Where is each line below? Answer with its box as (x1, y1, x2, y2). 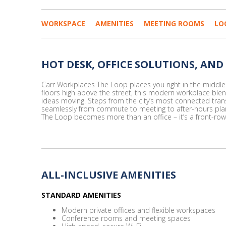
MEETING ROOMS (144, 19, 204, 28)
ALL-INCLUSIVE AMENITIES (41, 168, 176, 182)
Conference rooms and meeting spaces (62, 213, 191, 223)
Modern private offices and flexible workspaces (62, 205, 215, 215)
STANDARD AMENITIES (41, 190, 121, 200)
